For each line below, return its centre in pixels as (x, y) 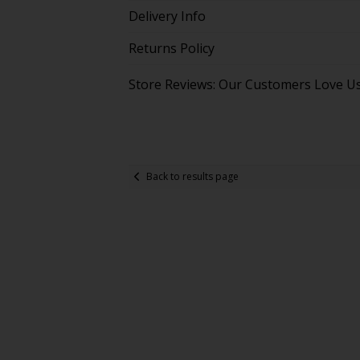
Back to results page (192, 177)
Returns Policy (171, 48)
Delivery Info (167, 16)
